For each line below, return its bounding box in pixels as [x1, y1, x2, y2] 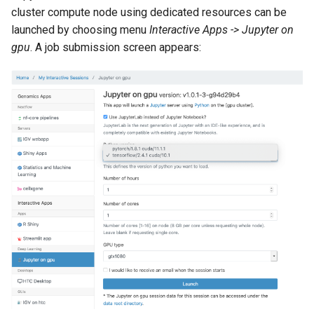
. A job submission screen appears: [30, 41, 201, 55]
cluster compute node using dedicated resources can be [11, 6, 287, 20]
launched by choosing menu [11, 23, 149, 37]
